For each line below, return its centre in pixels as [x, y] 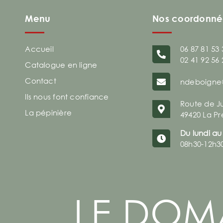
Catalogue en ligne [61, 64]
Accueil [39, 49]
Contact [41, 80]
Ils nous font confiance [67, 96]
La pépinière [49, 112]
